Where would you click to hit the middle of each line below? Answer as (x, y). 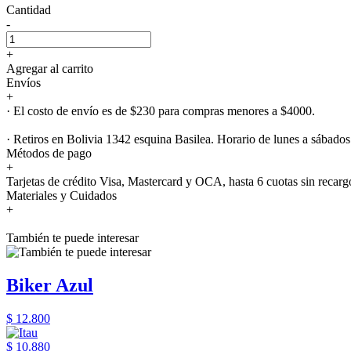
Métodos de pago (49, 153)
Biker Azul (50, 285)
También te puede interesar (72, 237)
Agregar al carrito (50, 68)
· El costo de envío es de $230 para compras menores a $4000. (161, 110)
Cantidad (29, 9)
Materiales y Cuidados (62, 195)
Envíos (24, 82)
